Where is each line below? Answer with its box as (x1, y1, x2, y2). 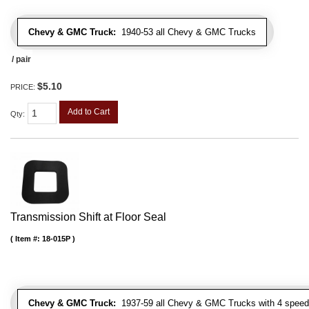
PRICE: (10, 83, 37, 92)
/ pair (12, 54, 31, 65)
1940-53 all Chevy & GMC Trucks (116, 27, 256, 38)
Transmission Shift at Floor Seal (10, 211, 166, 223)
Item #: (15, 235, 42, 243)
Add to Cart (68, 107, 110, 117)
